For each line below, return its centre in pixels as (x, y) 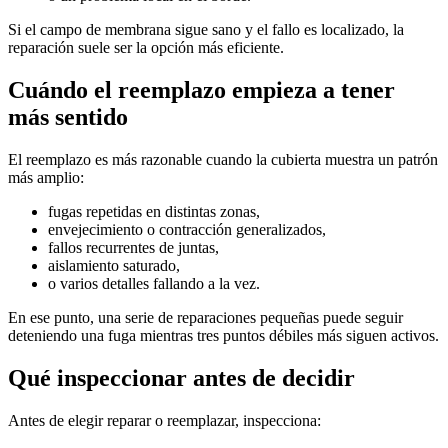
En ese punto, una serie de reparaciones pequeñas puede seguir (205, 317)
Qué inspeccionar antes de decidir (181, 377)
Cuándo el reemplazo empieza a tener (201, 89)
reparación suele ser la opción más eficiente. (146, 48)
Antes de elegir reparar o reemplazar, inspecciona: (164, 420)
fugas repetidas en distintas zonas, (154, 211)
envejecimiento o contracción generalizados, (187, 229)
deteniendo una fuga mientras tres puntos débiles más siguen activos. (223, 335)
